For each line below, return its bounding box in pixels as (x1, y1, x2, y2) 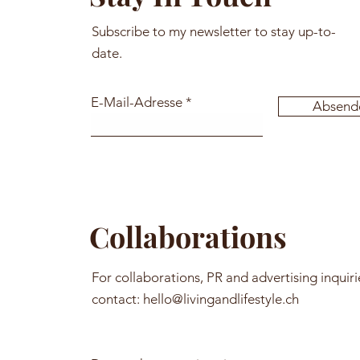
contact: (92, 291, 143, 307)
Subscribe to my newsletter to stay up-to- (92, 23, 336, 39)
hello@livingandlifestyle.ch (143, 291, 299, 307)
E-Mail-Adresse (91, 94, 182, 110)
